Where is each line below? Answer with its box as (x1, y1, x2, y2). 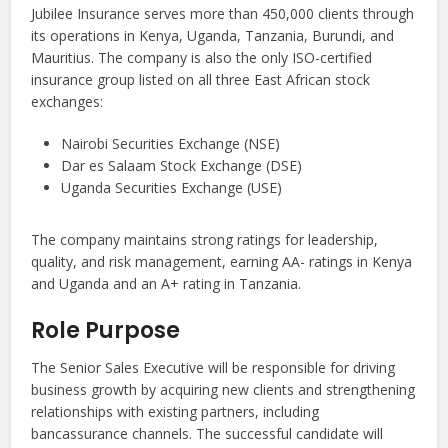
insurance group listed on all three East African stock (31, 70, 371, 90)
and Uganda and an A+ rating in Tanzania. (31, 274, 302, 294)
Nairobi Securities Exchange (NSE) (61, 134, 281, 154)
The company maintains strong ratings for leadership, (31, 230, 379, 250)
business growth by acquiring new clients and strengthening (31, 380, 416, 400)
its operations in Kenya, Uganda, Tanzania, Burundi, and (31, 26, 395, 46)
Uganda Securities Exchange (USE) (61, 178, 283, 198)
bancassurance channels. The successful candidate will (31, 424, 384, 444)
